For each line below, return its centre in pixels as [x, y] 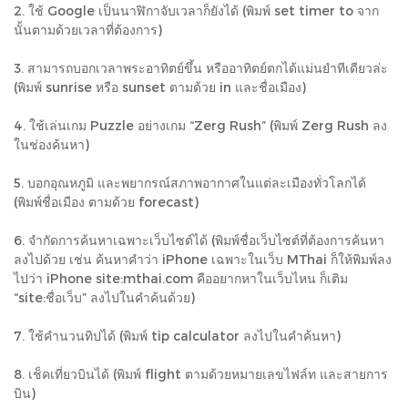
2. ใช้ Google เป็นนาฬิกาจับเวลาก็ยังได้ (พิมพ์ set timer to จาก [196, 10]
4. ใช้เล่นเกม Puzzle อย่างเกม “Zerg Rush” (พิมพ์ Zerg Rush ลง [200, 125]
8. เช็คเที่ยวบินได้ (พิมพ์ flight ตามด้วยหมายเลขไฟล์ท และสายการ [201, 373]
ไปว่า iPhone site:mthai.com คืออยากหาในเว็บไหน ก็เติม [181, 278]
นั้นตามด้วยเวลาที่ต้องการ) [88, 29]
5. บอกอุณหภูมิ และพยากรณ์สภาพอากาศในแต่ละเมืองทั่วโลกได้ [190, 182]
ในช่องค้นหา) [51, 144]
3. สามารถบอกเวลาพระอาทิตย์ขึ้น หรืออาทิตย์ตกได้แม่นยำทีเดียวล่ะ [201, 67]
